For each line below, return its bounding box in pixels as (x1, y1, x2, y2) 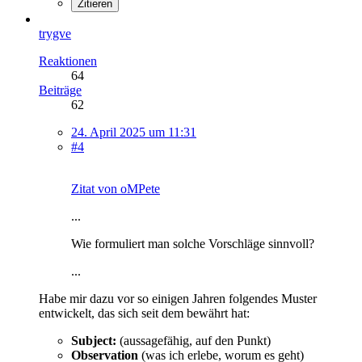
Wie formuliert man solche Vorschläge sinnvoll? (71, 236, 314, 250)
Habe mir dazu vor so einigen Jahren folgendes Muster (39, 291, 317, 305)
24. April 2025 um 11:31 (71, 124, 196, 139)
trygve (39, 26, 71, 40)
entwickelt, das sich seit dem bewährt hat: (39, 305, 250, 320)
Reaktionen (39, 53, 97, 68)
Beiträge (39, 82, 82, 97)
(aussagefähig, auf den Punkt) (120, 333, 271, 347)
